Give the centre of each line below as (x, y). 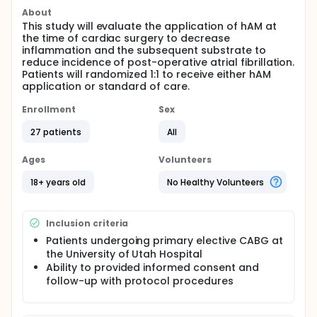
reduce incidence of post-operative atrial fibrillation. (158, 62)
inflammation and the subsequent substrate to (144, 50)
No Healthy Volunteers (216, 182)
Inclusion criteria (87, 223)
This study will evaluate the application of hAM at (149, 26)
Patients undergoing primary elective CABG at (165, 241)
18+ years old (58, 182)
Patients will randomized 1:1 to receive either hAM (146, 74)
